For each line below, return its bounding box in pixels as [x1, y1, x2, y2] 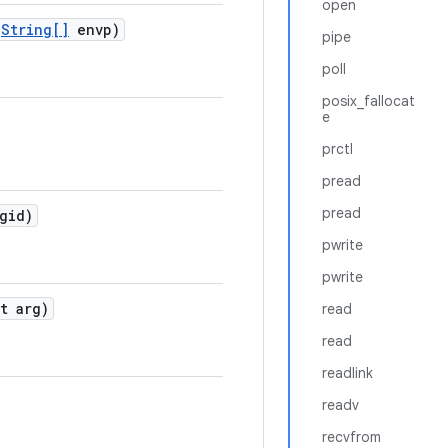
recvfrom [322, 428, 381, 446]
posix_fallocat [322, 92, 415, 110]
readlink [322, 364, 373, 382]
